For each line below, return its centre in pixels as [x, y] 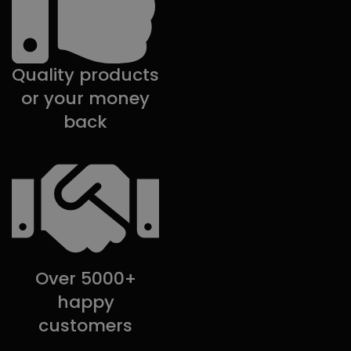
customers [86, 326]
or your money [86, 98]
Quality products [86, 74]
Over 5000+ [85, 279]
